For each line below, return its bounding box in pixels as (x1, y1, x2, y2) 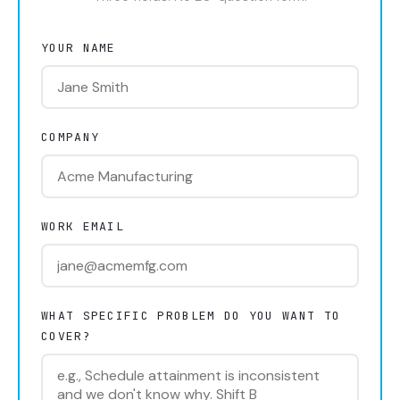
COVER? (41, 329, 91, 344)
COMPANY (41, 129, 100, 145)
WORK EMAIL (41, 219, 125, 234)
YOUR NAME (41, 40, 116, 55)
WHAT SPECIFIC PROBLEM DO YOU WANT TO (41, 308, 341, 323)
